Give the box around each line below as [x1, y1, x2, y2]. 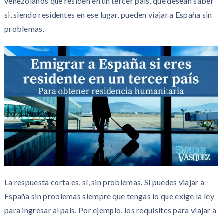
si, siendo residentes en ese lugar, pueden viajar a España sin [4, 10, 212, 19]
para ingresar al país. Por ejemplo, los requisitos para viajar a [4, 205, 217, 215]
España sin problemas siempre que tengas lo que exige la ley [4, 191, 214, 201]
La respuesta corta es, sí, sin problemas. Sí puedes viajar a [4, 177, 205, 187]
